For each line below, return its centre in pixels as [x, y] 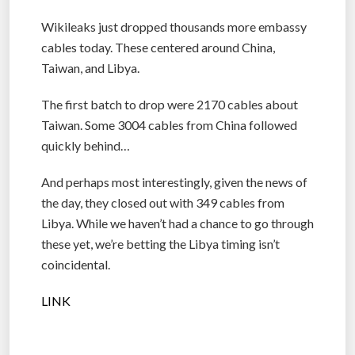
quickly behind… [86, 146]
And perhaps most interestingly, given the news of [174, 182]
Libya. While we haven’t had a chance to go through [177, 223]
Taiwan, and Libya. [90, 68]
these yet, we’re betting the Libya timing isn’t [160, 244]
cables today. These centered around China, [158, 48]
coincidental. [76, 265]
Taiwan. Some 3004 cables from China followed [169, 125]
